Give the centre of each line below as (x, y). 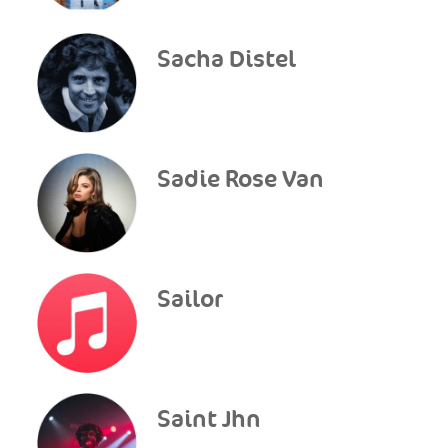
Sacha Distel (227, 59)
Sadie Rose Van (241, 179)
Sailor (190, 299)
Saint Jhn (209, 419)
